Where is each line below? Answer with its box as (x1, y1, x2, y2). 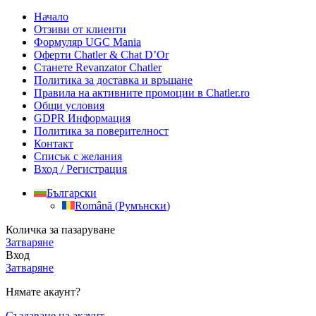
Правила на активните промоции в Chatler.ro (34, 86, 250, 99)
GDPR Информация (34, 111, 130, 124)
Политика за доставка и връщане (34, 73, 193, 86)
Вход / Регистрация (34, 162, 127, 175)
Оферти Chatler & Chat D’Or (34, 48, 169, 61)
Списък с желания (34, 150, 122, 162)
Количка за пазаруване (6, 223, 115, 236)
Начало (34, 10, 68, 23)
